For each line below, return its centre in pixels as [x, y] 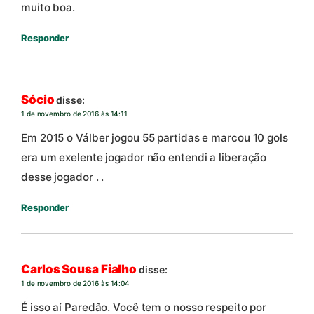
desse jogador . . [63, 177]
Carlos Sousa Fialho [79, 269]
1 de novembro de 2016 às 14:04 [75, 284]
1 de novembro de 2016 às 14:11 [74, 114]
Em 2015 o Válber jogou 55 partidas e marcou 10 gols [155, 137]
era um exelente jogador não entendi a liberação [144, 157]
